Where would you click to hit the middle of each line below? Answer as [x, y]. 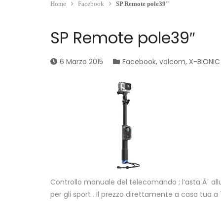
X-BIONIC [204, 62]
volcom [172, 62]
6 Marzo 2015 [81, 62]
